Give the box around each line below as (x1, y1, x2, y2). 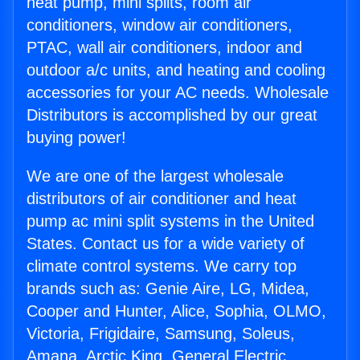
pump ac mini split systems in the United (27, 212, 314, 230)
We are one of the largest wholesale (27, 167, 284, 185)
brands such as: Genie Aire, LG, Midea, (27, 280, 309, 297)
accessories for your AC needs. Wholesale (27, 84, 329, 101)
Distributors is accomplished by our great (27, 106, 317, 124)
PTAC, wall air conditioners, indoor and (27, 39, 302, 56)
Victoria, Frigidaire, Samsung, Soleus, (27, 325, 295, 342)
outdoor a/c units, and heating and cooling (27, 61, 325, 79)
